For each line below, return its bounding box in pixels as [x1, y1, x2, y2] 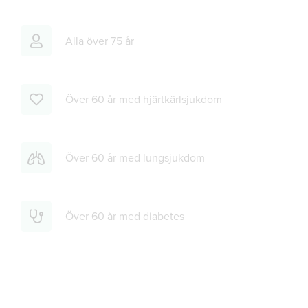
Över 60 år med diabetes [65, 208, 184, 224]
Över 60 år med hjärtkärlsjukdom [65, 91, 222, 107]
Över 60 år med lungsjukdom [65, 149, 205, 166]
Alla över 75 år [65, 32, 134, 49]
